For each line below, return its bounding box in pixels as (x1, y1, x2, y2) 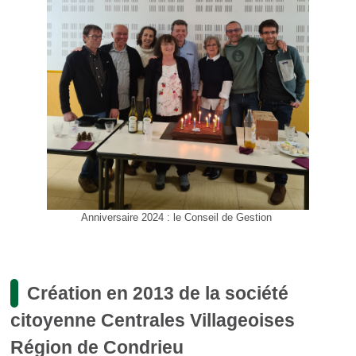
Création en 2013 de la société (27, 282, 289, 304)
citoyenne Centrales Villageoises (10, 309, 295, 331)
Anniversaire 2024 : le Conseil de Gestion (81, 211, 275, 223)
